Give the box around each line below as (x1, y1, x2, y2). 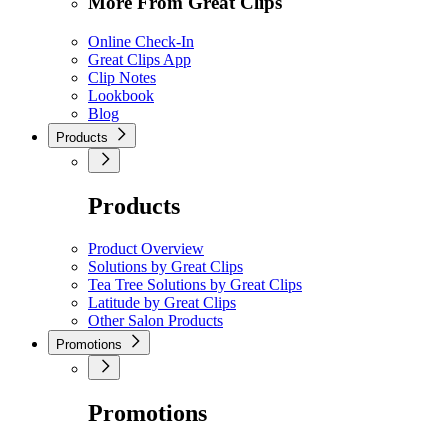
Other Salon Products (88, 311, 223, 329)
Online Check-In (88, 32, 194, 50)
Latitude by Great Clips (88, 293, 236, 311)
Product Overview (88, 239, 204, 257)
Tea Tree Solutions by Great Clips (88, 275, 302, 293)
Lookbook (88, 86, 154, 104)
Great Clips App (88, 50, 191, 68)
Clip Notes (88, 68, 156, 86)
